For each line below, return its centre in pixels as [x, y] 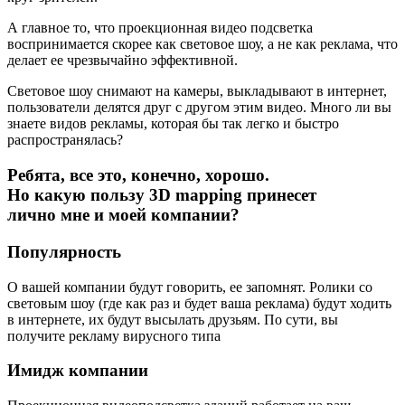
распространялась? [65, 140]
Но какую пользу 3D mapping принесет [162, 195]
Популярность [64, 251]
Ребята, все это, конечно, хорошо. [138, 175]
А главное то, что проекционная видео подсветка [160, 28]
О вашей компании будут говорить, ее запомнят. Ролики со [190, 287]
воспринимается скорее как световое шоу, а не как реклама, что [202, 44]
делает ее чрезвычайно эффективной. [122, 61]
